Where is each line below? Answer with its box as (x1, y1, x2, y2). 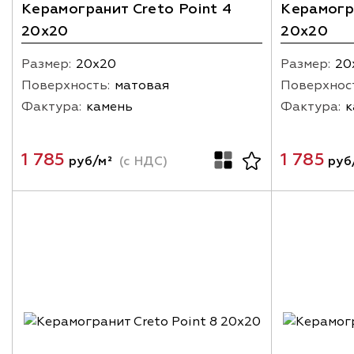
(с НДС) (115, 153, 168, 169)
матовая (115, 77, 169, 93)
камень (86, 98, 133, 115)
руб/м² (65, 153, 112, 169)
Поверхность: (21, 77, 110, 93)
